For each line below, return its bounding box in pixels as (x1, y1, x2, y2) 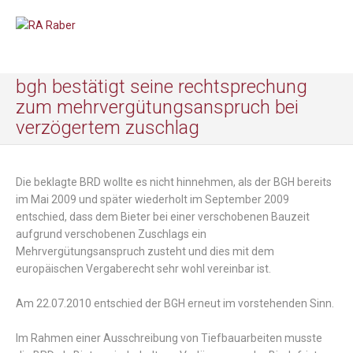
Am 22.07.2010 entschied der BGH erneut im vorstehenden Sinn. (16, 297, 334, 310)
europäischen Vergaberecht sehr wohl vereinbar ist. (16, 262, 271, 276)
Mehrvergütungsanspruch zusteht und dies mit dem (16, 245, 274, 258)
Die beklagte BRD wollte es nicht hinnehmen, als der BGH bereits (16, 176, 332, 189)
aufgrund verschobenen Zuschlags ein (16, 228, 206, 241)
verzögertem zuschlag (16, 117, 199, 139)
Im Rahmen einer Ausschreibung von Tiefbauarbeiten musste (16, 332, 322, 345)
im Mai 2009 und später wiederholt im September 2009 (16, 193, 289, 206)
